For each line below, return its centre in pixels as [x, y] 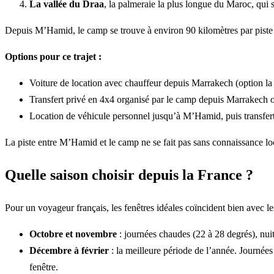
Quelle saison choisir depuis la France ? [129, 175]
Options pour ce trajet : [53, 57]
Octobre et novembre [73, 234]
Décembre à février [69, 251]
